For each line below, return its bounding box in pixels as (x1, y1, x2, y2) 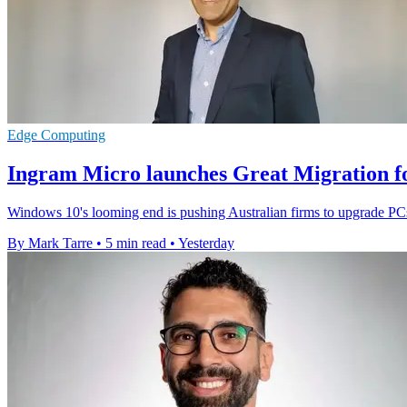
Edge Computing (7, 127, 105, 144)
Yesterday (178, 235, 234, 252)
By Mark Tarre (7, 235, 93, 252)
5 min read (105, 235, 166, 252)
